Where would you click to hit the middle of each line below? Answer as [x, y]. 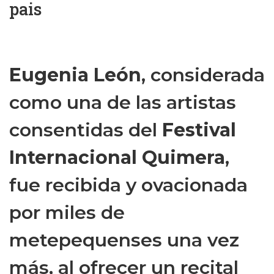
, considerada [203, 75]
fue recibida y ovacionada [128, 185]
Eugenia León [75, 75]
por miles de [67, 212]
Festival [199, 130]
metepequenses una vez [124, 240]
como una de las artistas [123, 102]
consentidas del [86, 130]
